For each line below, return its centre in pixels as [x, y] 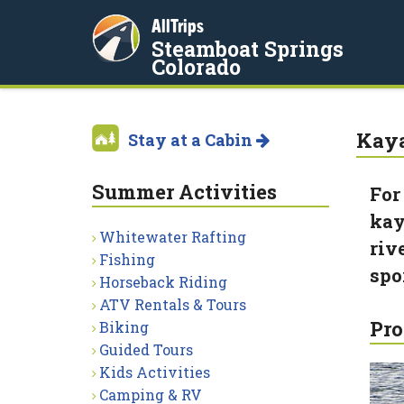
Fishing [127, 259]
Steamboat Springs [248, 49]
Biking [124, 327]
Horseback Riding [163, 282]
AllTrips [178, 26]
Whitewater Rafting [173, 237]
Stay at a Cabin [192, 140]
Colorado [196, 67]
